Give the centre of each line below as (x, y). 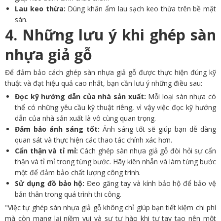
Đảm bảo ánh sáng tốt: (59, 129)
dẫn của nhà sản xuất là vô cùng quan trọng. (85, 118)
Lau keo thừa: (41, 9)
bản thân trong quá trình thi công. (68, 194)
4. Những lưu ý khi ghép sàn (110, 35)
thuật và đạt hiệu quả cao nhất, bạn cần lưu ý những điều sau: (104, 83)
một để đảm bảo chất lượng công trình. (78, 173)
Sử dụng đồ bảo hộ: (51, 184)
